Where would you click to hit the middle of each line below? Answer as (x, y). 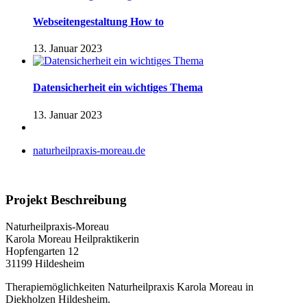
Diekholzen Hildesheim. (58, 299)
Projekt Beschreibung (66, 200)
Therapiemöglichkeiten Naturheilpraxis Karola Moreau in (130, 287)
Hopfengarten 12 (42, 251)
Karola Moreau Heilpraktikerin (72, 239)
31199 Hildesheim (45, 264)
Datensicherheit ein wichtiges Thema (118, 88)
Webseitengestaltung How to (98, 21)
